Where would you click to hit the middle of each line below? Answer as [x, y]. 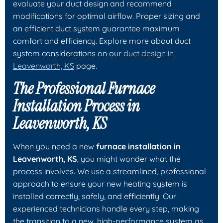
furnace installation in [138, 146]
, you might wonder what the [129, 159]
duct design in [149, 53]
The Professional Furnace [84, 88]
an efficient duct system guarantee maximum [96, 28]
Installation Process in [76, 106]
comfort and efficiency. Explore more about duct [102, 41]
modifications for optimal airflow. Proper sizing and [107, 16]
